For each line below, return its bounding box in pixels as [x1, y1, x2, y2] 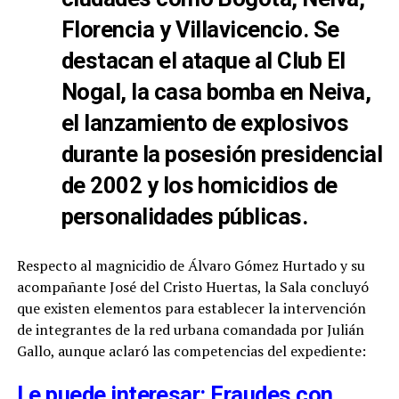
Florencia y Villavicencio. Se [61, 15, 339, 43]
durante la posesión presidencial [61, 140, 383, 167]
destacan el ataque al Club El [61, 46, 346, 74]
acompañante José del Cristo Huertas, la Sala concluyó [16, 276, 369, 297]
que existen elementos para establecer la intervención [16, 297, 366, 318]
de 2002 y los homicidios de [61, 171, 338, 199]
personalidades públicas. [61, 202, 308, 230]
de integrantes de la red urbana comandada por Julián [16, 319, 364, 339]
